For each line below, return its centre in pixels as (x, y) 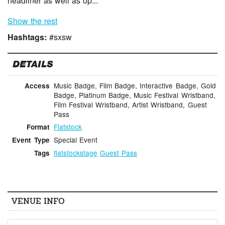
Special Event (76, 140)
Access (37, 85)
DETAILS (33, 65)
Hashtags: (29, 37)
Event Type (31, 140)
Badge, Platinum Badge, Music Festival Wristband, (134, 95)
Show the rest (33, 21)
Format (38, 127)
